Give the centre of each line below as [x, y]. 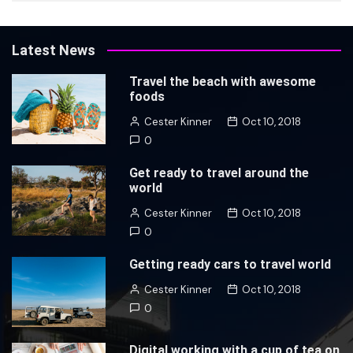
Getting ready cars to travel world [230, 264]
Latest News [54, 50]
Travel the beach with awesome [223, 81]
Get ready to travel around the [219, 173]
